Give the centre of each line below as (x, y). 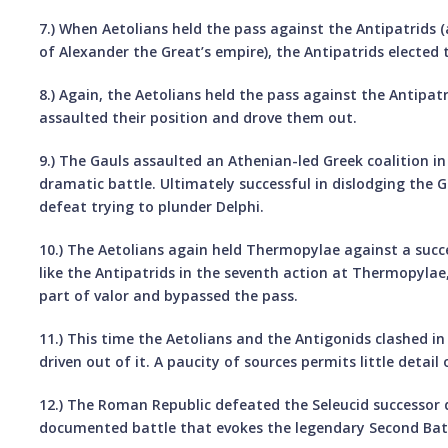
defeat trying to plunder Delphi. (152, 206)
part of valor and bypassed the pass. (169, 295)
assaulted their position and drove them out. (198, 117)
